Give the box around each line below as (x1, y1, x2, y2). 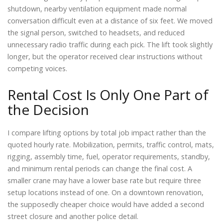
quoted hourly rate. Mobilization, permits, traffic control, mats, (7, 140, 214, 150)
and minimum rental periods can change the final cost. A (7, 164, 192, 174)
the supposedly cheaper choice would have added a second (7, 200, 204, 210)
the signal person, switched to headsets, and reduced (7, 27, 185, 37)
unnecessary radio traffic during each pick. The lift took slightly (7, 39, 213, 49)
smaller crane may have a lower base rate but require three (7, 176, 201, 186)
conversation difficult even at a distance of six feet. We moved (7, 15, 213, 25)
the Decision (7, 100, 89, 119)
